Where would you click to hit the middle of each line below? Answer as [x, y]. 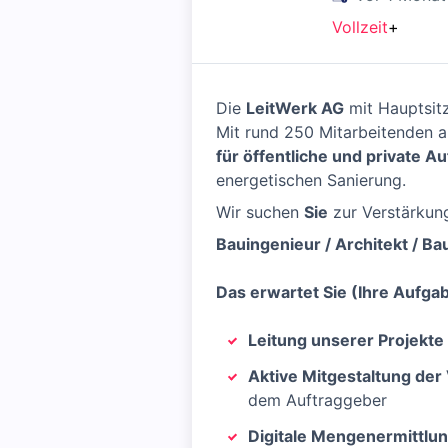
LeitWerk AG [295, 108]
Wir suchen [260, 212]
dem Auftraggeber [317, 400]
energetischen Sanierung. [311, 180]
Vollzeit [360, 27]
